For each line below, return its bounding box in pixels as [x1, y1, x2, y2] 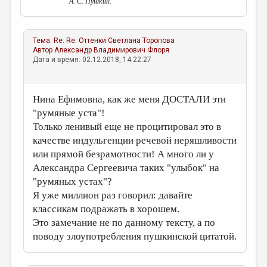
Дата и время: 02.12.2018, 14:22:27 [33, 55, 152, 64]
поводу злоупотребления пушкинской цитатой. [33, 231, 237, 242]
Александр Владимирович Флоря [54, 46, 170, 54]
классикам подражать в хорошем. [33, 203, 180, 215]
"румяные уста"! [33, 107, 105, 119]
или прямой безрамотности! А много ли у [33, 148, 215, 160]
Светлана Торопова [108, 36, 175, 45]
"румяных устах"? [33, 176, 113, 187]
